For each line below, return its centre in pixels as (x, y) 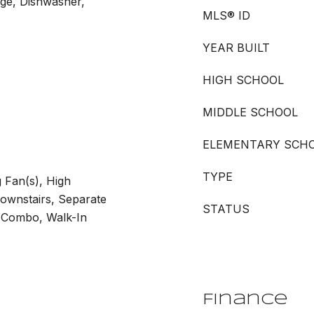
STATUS (226, 209)
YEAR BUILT (236, 48)
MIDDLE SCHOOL (250, 112)
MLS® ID (226, 15)
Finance (245, 300)
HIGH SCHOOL (243, 80)
